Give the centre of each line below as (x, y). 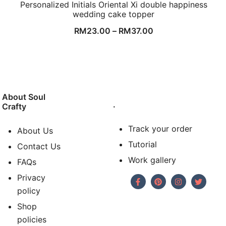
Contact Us (39, 147)
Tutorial (143, 145)
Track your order (160, 129)
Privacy (32, 178)
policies (32, 220)
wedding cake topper (114, 14)
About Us (35, 131)
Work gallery (152, 160)
